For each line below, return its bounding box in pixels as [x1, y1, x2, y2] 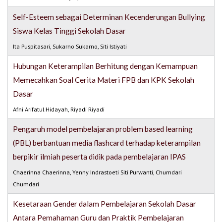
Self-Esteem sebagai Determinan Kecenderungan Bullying [13, 12, 206, 22]
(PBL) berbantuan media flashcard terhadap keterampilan [13, 138, 201, 148]
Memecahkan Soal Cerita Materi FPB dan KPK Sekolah [13, 75, 195, 85]
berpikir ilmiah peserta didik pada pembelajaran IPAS [13, 152, 186, 162]
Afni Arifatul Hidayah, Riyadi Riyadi [13, 106, 105, 113]
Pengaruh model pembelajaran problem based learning [13, 124, 193, 134]
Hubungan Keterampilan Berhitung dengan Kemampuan [13, 61, 198, 71]
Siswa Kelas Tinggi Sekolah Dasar [13, 26, 126, 36]
